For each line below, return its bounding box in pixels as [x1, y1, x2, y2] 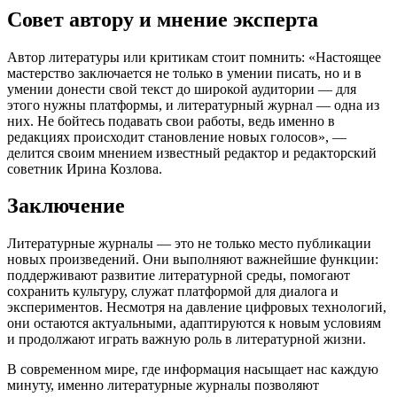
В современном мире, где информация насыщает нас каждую [7, 362, 378, 378]
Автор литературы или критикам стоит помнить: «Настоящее [7, 49, 381, 65]
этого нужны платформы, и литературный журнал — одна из [7, 97, 379, 113]
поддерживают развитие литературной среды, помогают [7, 268, 350, 284]
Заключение [7, 194, 125, 218]
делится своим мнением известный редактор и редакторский [7, 144, 377, 160]
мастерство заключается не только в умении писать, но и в [7, 65, 362, 81]
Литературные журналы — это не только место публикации [7, 236, 371, 252]
